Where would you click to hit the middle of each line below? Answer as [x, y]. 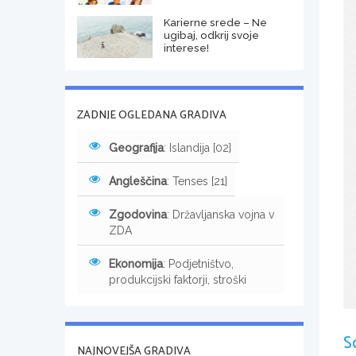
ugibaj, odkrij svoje [211, 35]
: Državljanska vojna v [221, 214]
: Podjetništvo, [198, 263]
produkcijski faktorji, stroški [178, 279]
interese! [186, 47]
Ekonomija [136, 263]
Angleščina [138, 181]
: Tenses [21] [197, 181]
